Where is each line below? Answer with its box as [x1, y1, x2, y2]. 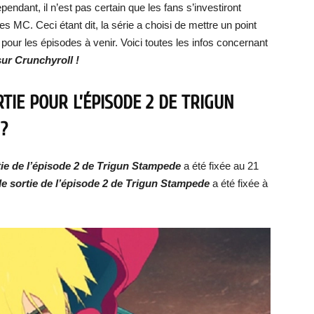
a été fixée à [210, 177, 268, 189]
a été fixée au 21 [184, 160, 259, 172]
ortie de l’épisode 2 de [15, 177, 125, 189]
